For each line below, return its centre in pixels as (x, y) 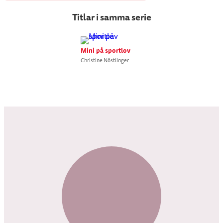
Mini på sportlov (106, 51)
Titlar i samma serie (111, 17)
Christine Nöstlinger (105, 60)
